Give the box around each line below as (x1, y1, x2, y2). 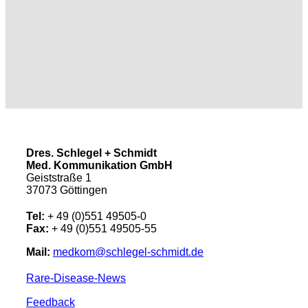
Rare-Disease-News (26, 272, 126, 284)
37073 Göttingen (26, 184, 107, 196)
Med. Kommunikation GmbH (26, 159, 173, 171)
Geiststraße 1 (26, 171, 91, 184)
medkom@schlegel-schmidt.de (53, 245, 203, 258)
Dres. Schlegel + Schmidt (26, 146, 157, 159)
